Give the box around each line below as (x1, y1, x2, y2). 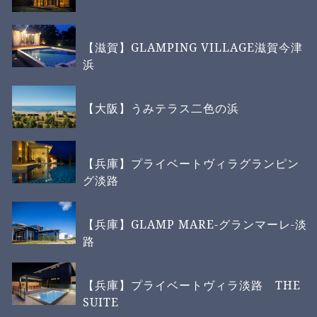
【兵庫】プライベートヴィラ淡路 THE (83, 277, 301, 293)
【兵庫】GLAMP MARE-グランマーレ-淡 (83, 216, 308, 232)
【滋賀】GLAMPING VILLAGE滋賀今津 (83, 39, 304, 55)
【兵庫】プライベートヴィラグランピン (83, 155, 300, 171)
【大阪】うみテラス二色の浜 (83, 100, 240, 116)
